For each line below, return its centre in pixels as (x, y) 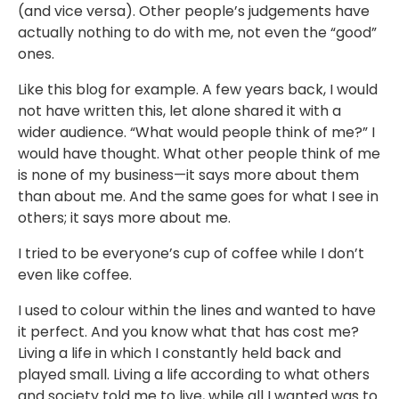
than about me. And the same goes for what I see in (198, 197)
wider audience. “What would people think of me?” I (196, 133)
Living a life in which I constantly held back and (179, 354)
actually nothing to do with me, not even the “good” (197, 33)
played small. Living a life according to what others (194, 375)
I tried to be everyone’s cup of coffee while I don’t (191, 254)
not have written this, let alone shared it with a (179, 111)
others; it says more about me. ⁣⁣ (126, 218)
